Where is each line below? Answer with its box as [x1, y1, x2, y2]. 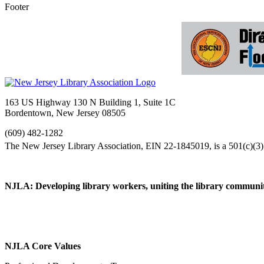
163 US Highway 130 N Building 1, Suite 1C [5, 97, 176, 108]
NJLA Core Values [5, 241, 81, 252]
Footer [5, 2, 29, 12]
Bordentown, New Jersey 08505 [5, 108, 126, 118]
